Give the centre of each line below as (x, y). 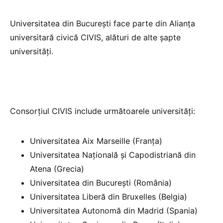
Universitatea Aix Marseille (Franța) (96, 141)
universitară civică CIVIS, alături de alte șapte (95, 37)
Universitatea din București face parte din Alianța (103, 23)
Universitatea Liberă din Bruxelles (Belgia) (109, 196)
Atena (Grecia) (57, 168)
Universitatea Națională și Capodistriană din (113, 155)
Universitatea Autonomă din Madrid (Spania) (114, 210)
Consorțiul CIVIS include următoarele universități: (103, 111)
